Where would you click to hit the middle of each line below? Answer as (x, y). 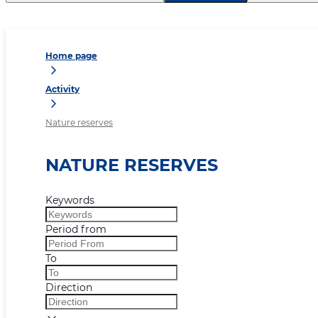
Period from (76, 230)
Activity (62, 89)
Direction (69, 288)
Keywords (70, 201)
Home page (71, 56)
